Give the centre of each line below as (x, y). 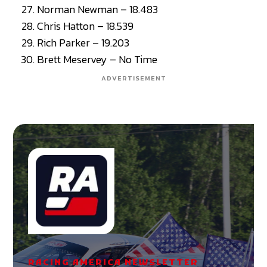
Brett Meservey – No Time (97, 59)
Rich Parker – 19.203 (83, 42)
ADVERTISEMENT (133, 78)
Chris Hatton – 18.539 (86, 26)
